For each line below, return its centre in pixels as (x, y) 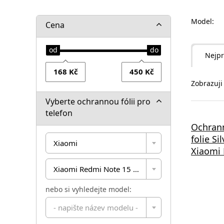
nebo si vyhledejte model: (88, 189)
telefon (59, 113)
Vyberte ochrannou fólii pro (98, 101)
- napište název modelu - (96, 207)
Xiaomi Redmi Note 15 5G (98, 169)
